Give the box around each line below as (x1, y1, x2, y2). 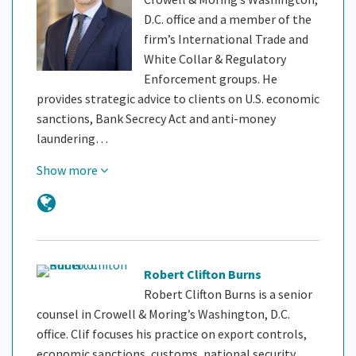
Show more (37, 161, 100, 178)
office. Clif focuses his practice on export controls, (37, 325, 307, 342)
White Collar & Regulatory (144, 50, 286, 67)
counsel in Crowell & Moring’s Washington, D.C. (37, 305, 290, 322)
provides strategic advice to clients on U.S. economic (37, 90, 319, 106)
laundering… (37, 130, 108, 146)
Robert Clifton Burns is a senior (144, 285, 312, 302)
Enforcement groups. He (144, 70, 277, 87)
